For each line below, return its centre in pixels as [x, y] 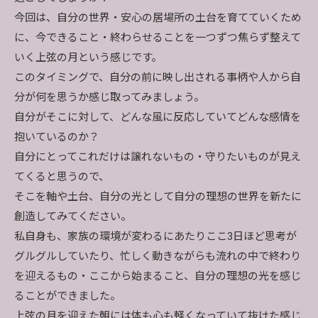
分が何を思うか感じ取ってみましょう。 [109, 97]
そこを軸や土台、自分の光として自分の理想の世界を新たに [158, 197]
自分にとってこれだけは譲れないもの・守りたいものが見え [158, 157]
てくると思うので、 [62, 177]
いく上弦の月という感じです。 [88, 57]
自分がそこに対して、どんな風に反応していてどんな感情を [158, 117]
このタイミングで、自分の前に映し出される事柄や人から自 [158, 77]
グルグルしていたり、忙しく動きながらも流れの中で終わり [158, 256]
